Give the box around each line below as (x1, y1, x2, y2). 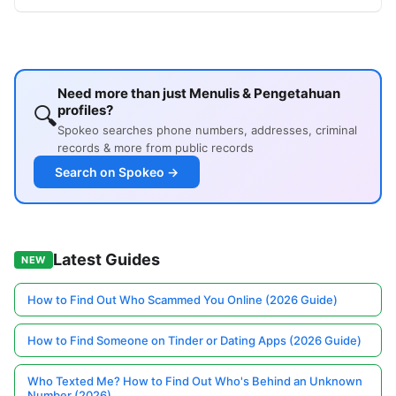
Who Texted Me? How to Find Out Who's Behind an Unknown (27, 374, 362, 389)
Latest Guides (52, 250, 160, 270)
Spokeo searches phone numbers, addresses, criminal (57, 123, 357, 138)
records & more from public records (57, 141, 254, 156)
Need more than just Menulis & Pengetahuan (57, 85, 340, 103)
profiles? (57, 102, 113, 119)
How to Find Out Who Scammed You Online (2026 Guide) (27, 293, 338, 308)
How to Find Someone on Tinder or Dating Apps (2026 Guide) (27, 333, 362, 348)
